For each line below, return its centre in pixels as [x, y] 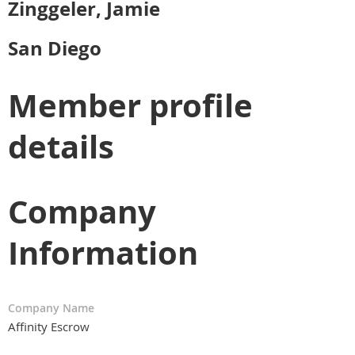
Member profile [130, 105]
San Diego [55, 48]
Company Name [51, 307]
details [61, 146]
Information [103, 252]
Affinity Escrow [49, 326]
